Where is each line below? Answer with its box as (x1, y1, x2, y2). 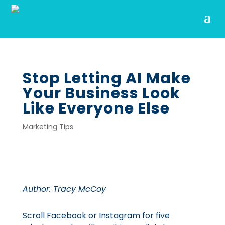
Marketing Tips (22, 122, 73, 132)
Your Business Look (22, 83, 180, 104)
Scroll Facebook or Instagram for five (22, 210, 170, 221)
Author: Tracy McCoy (22, 183, 106, 195)
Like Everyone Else (22, 98, 170, 119)
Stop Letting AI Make (22, 68, 191, 89)
